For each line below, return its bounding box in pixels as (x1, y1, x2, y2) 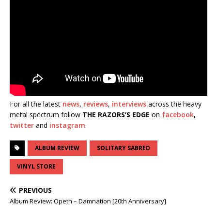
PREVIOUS (19, 185, 52, 195)
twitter (10, 120, 34, 130)
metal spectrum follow (10, 109, 82, 119)
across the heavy (146, 99, 201, 108)
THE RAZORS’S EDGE (82, 109, 150, 119)
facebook (162, 109, 194, 119)
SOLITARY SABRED (97, 143, 150, 152)
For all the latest (10, 99, 62, 108)
